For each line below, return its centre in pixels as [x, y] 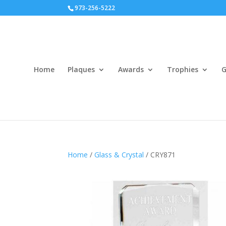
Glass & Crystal [119, 155]
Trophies [183, 69]
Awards [131, 69]
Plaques [81, 69]
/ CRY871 [160, 155]
